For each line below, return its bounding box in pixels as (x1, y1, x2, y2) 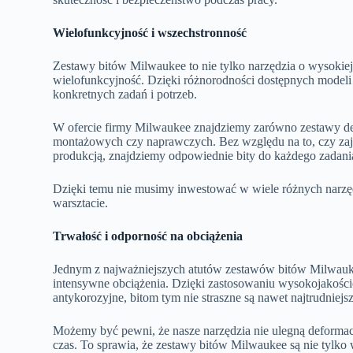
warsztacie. (53, 195, 109, 210)
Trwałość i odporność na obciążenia (53, 229, 243, 243)
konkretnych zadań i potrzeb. (53, 87, 198, 101)
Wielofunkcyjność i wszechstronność (53, 25, 247, 39)
